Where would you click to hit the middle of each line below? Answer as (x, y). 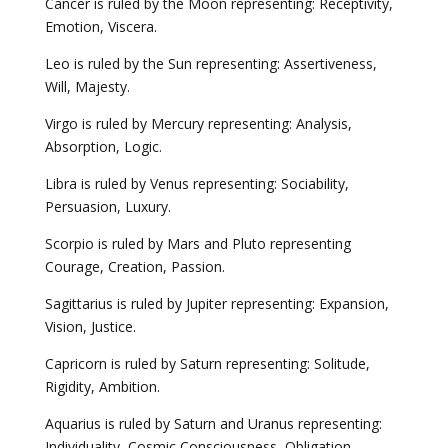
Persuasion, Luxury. (107, 206)
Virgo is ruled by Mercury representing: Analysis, (198, 123)
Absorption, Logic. (103, 146)
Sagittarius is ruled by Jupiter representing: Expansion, (216, 303)
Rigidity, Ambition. (102, 386)
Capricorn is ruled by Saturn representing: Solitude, (207, 363)
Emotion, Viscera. (100, 26)
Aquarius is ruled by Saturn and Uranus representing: (213, 423)
